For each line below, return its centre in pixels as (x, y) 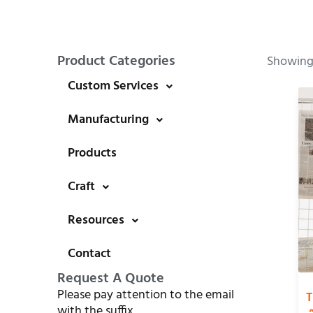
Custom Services (113, 86)
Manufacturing (108, 120)
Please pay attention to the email (146, 295)
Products (92, 153)
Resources (96, 220)
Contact (89, 254)
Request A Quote (111, 279)
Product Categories (116, 61)
